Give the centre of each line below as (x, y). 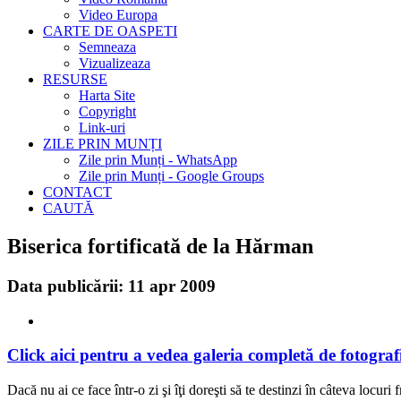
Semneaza (107, 47)
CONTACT (77, 192)
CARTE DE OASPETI (110, 31)
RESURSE (75, 79)
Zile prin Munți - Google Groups (171, 176)
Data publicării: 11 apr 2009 (111, 286)
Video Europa (118, 15)
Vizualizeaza (115, 63)
